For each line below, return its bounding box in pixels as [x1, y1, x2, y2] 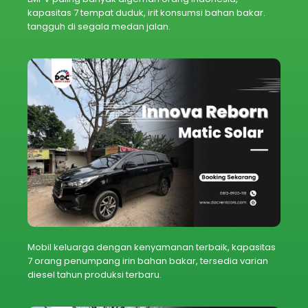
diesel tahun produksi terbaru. [27, 268, 162, 282]
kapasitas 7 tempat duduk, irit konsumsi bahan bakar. [27, 5, 265, 19]
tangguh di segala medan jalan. [27, 19, 173, 33]
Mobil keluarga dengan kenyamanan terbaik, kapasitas [27, 241, 276, 254]
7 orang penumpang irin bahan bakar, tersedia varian [27, 254, 268, 268]
